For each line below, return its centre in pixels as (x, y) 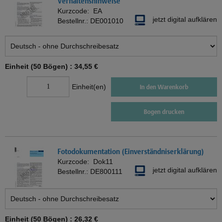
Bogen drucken (164, 112)
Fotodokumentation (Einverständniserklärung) (131, 152)
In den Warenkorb (164, 87)
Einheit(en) (89, 87)
